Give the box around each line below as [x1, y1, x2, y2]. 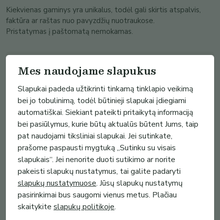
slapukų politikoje [54, 201, 114, 212]
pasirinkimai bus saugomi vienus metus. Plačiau [18, 190, 177, 200]
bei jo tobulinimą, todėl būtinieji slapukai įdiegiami [18, 95, 186, 106]
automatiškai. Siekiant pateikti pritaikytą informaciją [18, 107, 193, 118]
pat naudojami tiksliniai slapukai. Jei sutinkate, [18, 131, 172, 141]
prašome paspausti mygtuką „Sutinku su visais [18, 142, 176, 153]
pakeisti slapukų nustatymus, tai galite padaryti [18, 166, 181, 177]
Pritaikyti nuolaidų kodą [6, 93, 86, 104]
